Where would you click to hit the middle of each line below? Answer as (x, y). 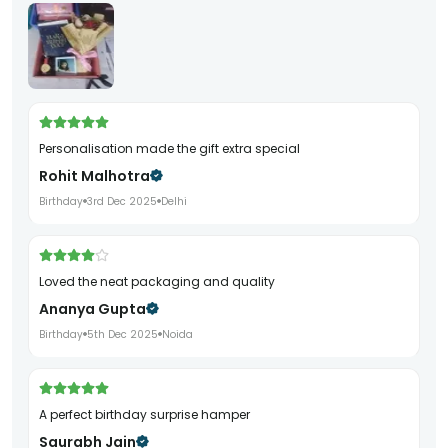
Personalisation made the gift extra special (172, 148)
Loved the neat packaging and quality (159, 281)
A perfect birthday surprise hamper (148, 414)
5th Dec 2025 (122, 334)
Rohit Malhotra (94, 175)
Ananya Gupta (92, 308)
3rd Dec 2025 (122, 201)
